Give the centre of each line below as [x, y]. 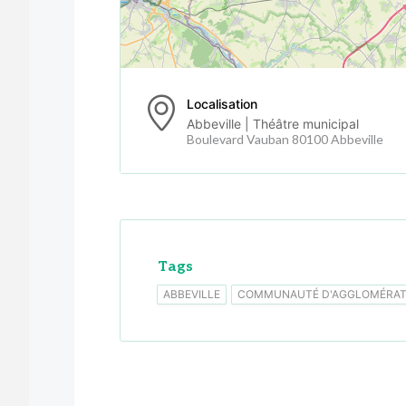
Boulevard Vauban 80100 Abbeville [285, 139]
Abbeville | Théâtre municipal [273, 123]
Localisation [222, 103]
